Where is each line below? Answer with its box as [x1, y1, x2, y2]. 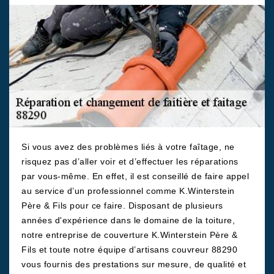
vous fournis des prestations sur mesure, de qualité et [21, 259, 246, 269]
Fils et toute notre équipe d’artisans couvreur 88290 [21, 245, 237, 254]
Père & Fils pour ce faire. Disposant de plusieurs [21, 201, 223, 210]
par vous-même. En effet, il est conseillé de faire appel [21, 171, 249, 181]
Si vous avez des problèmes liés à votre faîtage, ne [21, 142, 235, 152]
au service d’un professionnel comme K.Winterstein [21, 186, 235, 196]
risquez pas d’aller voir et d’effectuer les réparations [21, 157, 239, 166]
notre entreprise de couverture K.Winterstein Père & [21, 230, 238, 240]
